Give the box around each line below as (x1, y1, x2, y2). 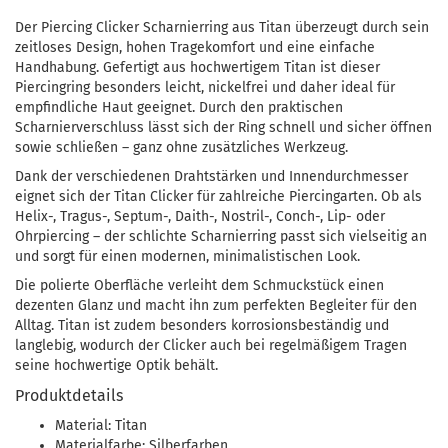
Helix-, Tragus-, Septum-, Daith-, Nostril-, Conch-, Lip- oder (15, 208, 385, 225)
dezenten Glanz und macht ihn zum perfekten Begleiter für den (15, 297, 417, 314)
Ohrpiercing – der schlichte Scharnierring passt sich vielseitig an (15, 228, 427, 245)
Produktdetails (15, 386, 123, 405)
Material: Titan (55, 417, 147, 434)
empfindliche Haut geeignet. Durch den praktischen (15, 99, 343, 116)
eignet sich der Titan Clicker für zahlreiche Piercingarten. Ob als (15, 188, 422, 205)
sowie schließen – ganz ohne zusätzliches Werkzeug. (15, 139, 348, 156)
